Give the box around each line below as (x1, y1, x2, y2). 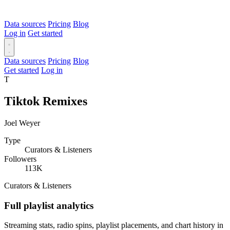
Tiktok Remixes (4, 94, 87, 108)
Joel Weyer (4, 118, 40, 127)
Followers (4, 154, 36, 163)
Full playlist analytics (4, 200, 93, 211)
